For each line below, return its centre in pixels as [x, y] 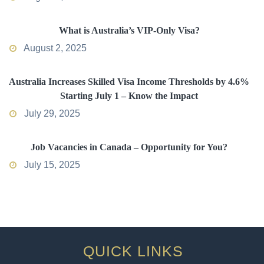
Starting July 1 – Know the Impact [129, 96]
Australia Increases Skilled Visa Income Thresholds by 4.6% [129, 82]
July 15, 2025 [51, 165]
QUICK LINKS [133, 251]
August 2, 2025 [54, 48]
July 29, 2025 [51, 114]
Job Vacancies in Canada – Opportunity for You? [129, 147]
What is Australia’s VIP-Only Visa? [129, 31]
